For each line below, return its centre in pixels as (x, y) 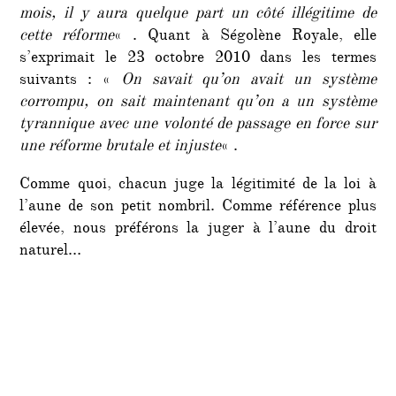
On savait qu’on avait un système (248, 81)
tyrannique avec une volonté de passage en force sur (198, 125)
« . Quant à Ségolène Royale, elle (245, 37)
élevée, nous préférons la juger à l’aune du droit (198, 229)
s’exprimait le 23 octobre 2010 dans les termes (198, 59)
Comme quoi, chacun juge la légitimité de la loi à (198, 185)
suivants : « (70, 81)
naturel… (51, 251)
